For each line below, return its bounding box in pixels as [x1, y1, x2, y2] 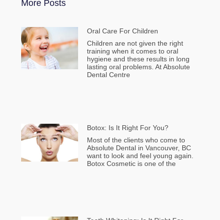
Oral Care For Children [86, 27, 158, 35]
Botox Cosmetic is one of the [86, 160, 176, 168]
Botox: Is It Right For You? [86, 124, 168, 132]
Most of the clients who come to [86, 136, 185, 144]
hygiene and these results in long [86, 55, 190, 63]
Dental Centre [86, 71, 130, 79]
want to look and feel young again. [86, 152, 193, 160]
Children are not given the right [86, 39, 183, 48]
